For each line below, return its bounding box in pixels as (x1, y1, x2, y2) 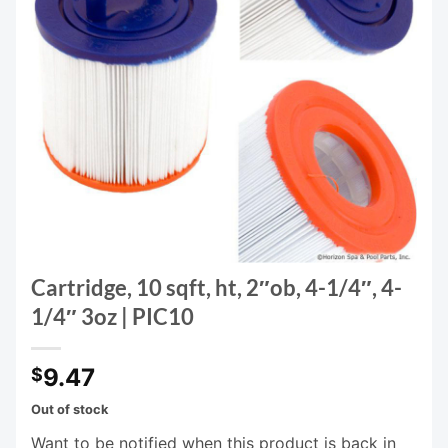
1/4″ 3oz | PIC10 (31, 303, 194, 331)
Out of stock (31, 402, 108, 418)
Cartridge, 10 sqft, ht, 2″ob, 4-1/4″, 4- (31, 274, 402, 302)
